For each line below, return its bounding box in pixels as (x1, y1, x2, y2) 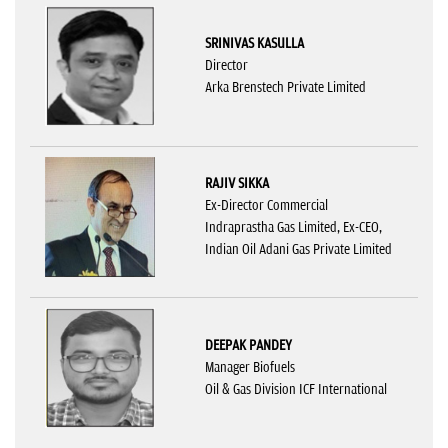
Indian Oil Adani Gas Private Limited (205, 240, 392, 258)
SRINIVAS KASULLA (205, 34, 304, 52)
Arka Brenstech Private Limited (205, 78, 366, 96)
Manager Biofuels (205, 358, 295, 376)
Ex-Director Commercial (205, 196, 328, 214)
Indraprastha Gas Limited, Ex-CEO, (205, 218, 382, 236)
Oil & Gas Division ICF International (205, 380, 387, 398)
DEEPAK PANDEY (205, 336, 292, 354)
